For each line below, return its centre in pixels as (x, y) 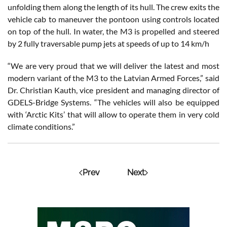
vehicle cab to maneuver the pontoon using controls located (113, 19)
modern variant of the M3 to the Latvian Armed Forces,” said (113, 78)
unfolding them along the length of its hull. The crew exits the (113, 7)
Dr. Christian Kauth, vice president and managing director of (113, 90)
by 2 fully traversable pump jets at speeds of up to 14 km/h (108, 44)
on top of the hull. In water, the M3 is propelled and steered (113, 31)
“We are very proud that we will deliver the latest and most (113, 66)
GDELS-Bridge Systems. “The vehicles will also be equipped (113, 102)
